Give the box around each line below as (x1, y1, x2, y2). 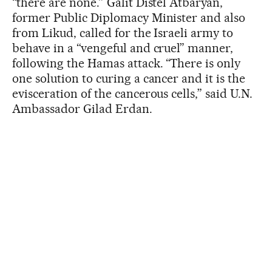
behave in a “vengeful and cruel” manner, (12, 40, 234, 55)
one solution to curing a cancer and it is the (12, 70, 246, 86)
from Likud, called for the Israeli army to (12, 25, 234, 40)
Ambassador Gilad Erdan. (12, 101, 152, 116)
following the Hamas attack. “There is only (12, 55, 241, 70)
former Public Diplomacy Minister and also (12, 10, 246, 25)
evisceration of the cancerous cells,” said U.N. (12, 86, 253, 101)
